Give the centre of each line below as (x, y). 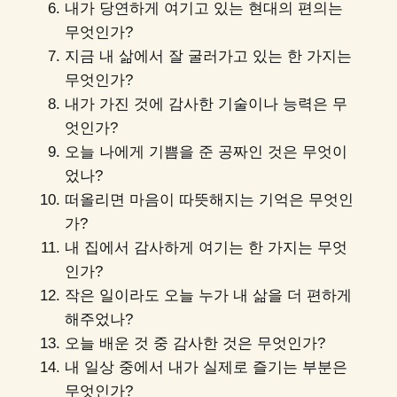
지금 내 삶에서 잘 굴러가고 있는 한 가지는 (208, 57)
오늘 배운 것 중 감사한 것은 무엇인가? (195, 344)
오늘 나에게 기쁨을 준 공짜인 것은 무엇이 (206, 152)
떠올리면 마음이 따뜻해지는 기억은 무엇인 (209, 200)
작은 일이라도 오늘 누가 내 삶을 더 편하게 (208, 296)
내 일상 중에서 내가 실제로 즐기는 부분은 (206, 368)
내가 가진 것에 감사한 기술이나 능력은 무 (206, 105)
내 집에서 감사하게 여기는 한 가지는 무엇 (206, 248)
